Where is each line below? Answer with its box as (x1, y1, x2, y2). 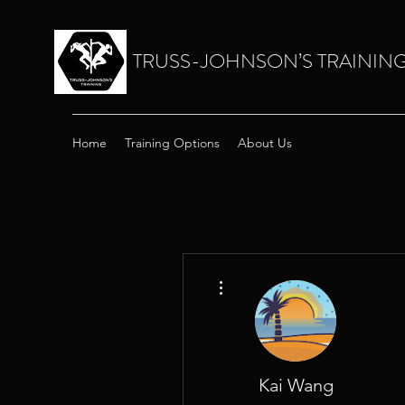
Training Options (125, 135, 220, 151)
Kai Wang (258, 374, 334, 396)
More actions (231, 270, 284, 280)
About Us (238, 135, 292, 151)
